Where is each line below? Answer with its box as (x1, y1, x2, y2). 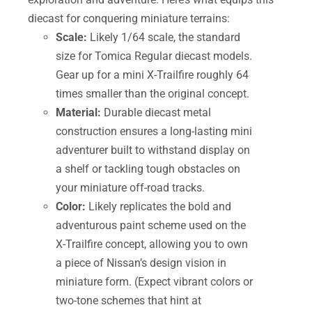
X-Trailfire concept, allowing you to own (56, 237, 248, 251)
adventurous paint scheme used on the (56, 218, 246, 232)
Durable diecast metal (101, 105, 211, 119)
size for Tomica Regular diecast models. (56, 49, 252, 63)
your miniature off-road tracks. (56, 180, 205, 194)
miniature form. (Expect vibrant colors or (56, 274, 253, 288)
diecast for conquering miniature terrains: (28, 11, 230, 25)
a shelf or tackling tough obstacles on (56, 162, 240, 175)
